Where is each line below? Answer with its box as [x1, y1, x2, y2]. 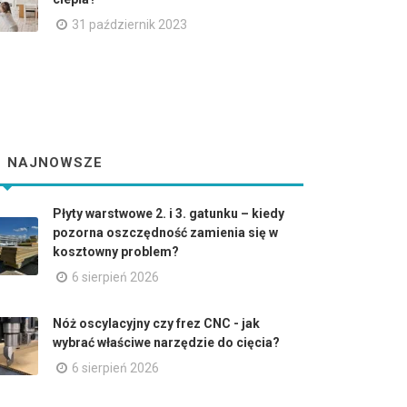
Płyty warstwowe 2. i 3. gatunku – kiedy [53, 206, 284, 221]
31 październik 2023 [72, 17, 187, 32]
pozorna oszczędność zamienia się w [53, 225, 278, 240]
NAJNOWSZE [3, 154, 103, 172]
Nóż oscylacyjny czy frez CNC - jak [53, 316, 260, 331]
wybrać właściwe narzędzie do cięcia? [53, 335, 280, 350]
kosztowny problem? [53, 244, 179, 259]
